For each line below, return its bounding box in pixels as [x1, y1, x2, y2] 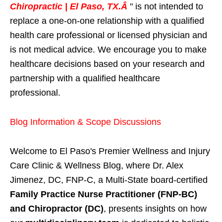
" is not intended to [130, 1, 203, 12]
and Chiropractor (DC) [10, 204, 104, 214]
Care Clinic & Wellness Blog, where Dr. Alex [10, 161, 183, 171]
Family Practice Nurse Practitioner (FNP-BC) [10, 189, 197, 200]
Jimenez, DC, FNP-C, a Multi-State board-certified [10, 175, 208, 185]
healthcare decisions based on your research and [10, 59, 205, 69]
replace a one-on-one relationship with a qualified [10, 16, 204, 26]
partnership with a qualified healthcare [10, 73, 160, 84]
